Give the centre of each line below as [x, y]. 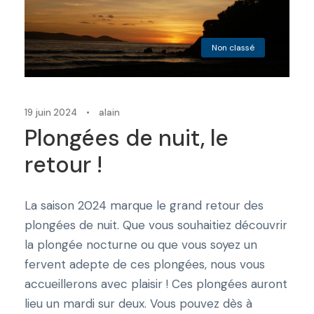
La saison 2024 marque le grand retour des [144, 205]
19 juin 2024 [51, 112]
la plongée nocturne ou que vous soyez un [141, 244]
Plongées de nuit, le [127, 138]
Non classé [233, 47]
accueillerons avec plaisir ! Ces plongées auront [156, 284]
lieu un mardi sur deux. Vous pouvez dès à [138, 303]
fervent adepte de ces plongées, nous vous [145, 264]
